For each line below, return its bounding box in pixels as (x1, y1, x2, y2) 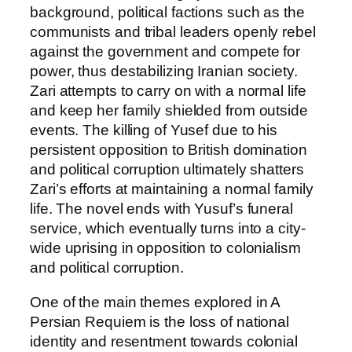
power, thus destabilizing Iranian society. (30, 63, 298, 80)
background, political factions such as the (30, 4, 305, 21)
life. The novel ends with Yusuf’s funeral (30, 200, 293, 218)
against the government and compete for (30, 43, 301, 60)
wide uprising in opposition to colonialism (30, 240, 301, 257)
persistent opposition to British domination (30, 141, 307, 159)
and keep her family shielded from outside (30, 102, 308, 119)
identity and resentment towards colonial (30, 332, 298, 350)
